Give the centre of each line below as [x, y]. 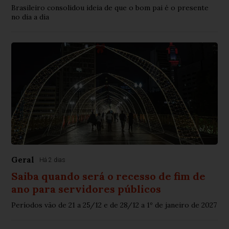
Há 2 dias [53, 160]
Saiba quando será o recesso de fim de [109, 176]
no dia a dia [30, 17]
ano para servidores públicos [86, 189]
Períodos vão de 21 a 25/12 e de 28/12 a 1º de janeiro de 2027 [114, 205]
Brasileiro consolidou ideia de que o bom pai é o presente [110, 8]
